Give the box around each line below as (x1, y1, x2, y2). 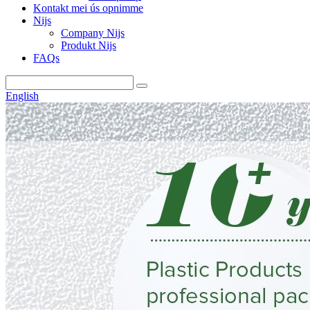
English (6, 90, 39, 102)
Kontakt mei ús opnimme (33, 2, 143, 14)
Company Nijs (61, 27, 125, 39)
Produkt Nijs (61, 39, 116, 51)
